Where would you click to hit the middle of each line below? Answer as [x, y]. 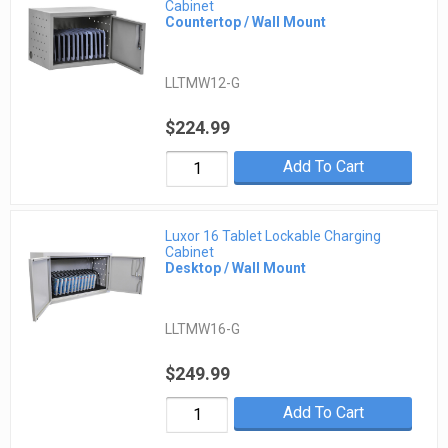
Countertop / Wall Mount [246, 21]
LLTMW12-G [203, 82]
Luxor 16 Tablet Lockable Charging [273, 236]
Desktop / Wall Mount [236, 268]
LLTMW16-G [203, 329]
